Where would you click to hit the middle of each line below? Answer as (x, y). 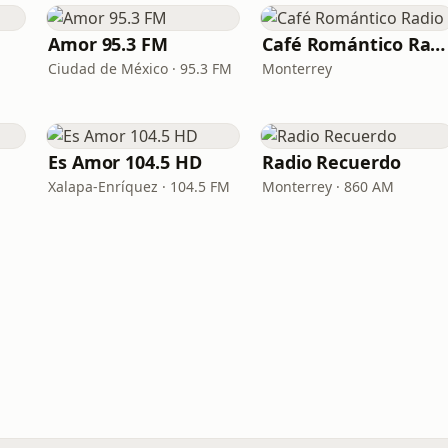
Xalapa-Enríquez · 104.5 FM (139, 186)
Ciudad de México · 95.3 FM (140, 68)
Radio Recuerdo (331, 162)
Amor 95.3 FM (108, 44)
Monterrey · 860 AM (328, 186)
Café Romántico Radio (438, 44)
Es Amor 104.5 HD (125, 162)
